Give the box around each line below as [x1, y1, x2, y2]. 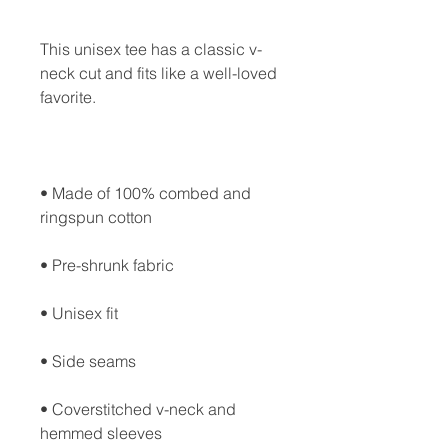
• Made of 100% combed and [40, 183, 251, 203]
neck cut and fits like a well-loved [40, 63, 277, 83]
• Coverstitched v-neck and [40, 399, 236, 419]
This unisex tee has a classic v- [40, 39, 262, 59]
